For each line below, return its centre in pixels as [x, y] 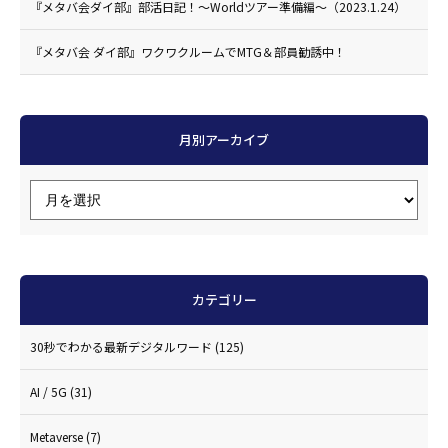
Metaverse [58, 436]
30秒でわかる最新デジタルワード [122, 346]
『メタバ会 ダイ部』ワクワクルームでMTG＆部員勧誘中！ [188, 51]
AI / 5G [50, 391]
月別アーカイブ [224, 139]
